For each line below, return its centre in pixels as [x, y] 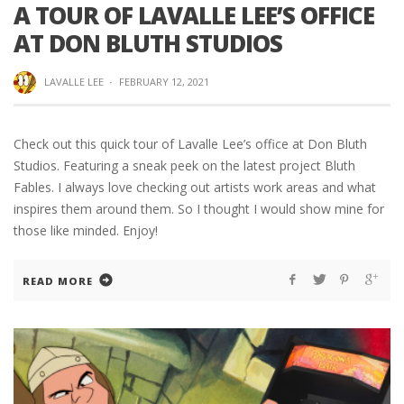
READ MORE [58, 281]
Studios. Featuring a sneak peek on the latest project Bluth [184, 166]
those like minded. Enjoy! [86, 231]
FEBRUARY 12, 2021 [164, 81]
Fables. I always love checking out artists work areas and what [195, 188]
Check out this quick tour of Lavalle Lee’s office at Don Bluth [190, 144]
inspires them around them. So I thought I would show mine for [199, 209]
